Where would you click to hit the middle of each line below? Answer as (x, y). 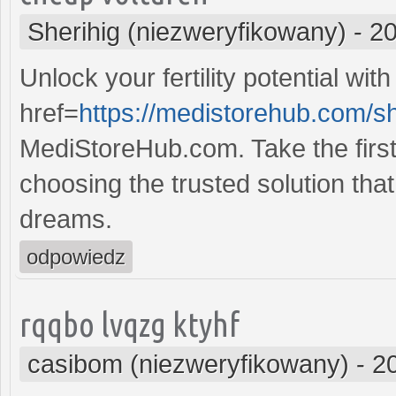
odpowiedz (76, 256)
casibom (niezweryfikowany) (188, 364)
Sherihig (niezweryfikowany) (187, 31)
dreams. (66, 219)
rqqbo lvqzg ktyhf (129, 324)
